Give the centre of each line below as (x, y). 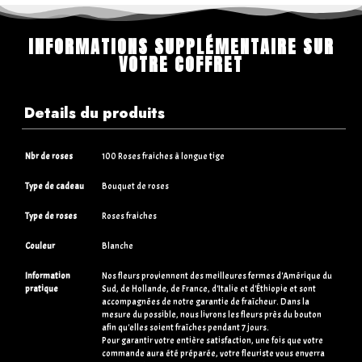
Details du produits (95, 114)
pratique (42, 289)
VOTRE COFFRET (181, 65)
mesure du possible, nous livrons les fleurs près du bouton (212, 315)
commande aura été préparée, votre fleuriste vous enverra (213, 354)
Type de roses (51, 216)
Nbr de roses (49, 156)
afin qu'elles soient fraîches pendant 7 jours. (185, 328)
